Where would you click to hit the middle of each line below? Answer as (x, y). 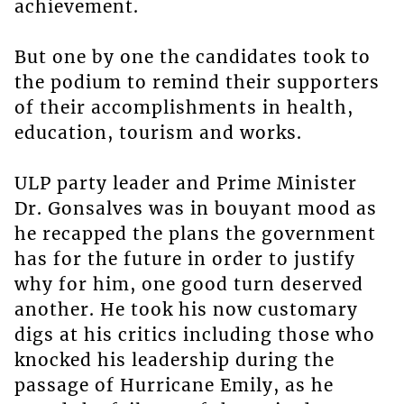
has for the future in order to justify (184, 259)
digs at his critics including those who (194, 335)
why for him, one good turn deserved (188, 285)
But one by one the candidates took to (192, 57)
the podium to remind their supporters (197, 83)
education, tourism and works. (158, 133)
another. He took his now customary (186, 310)
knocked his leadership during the (174, 360)
